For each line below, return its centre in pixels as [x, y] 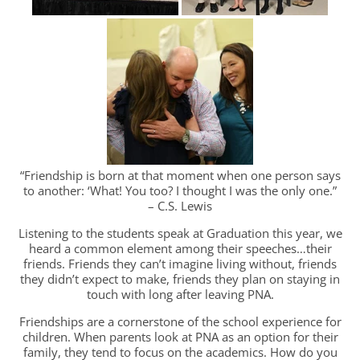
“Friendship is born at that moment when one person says [180, 176]
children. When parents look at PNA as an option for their [180, 337]
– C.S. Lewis [180, 206]
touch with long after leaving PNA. [180, 295]
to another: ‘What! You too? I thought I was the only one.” [180, 191]
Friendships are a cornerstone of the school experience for [180, 322]
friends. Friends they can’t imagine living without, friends [180, 264]
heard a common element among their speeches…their [180, 249]
